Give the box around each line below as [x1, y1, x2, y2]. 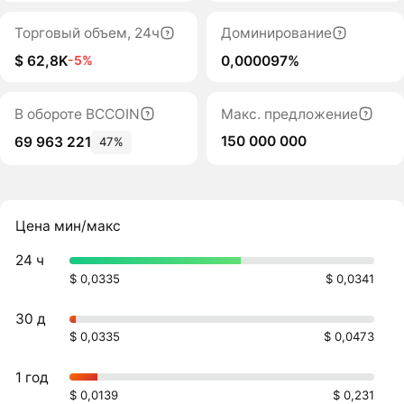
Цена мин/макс [15, 216, 122, 234]
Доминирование [220, 24, 332, 42]
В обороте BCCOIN [14, 105, 140, 123]
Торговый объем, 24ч [14, 24, 160, 42]
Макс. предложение [220, 105, 358, 123]
